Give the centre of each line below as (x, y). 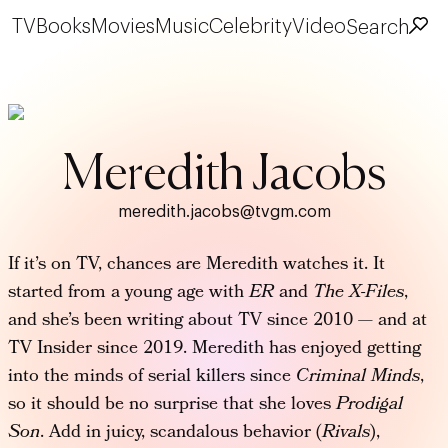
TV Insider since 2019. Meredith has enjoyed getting (214, 349)
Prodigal (369, 405)
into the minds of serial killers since (152, 377)
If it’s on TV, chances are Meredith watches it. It (196, 265)
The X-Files (358, 293)
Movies (123, 26)
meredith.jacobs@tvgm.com (224, 211)
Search (377, 27)
